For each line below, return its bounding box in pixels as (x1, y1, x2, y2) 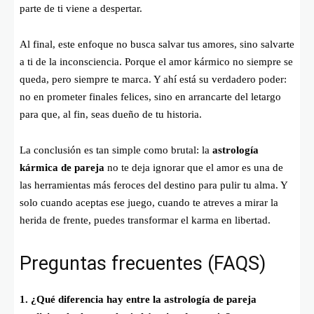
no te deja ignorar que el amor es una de (104, 162, 283, 174)
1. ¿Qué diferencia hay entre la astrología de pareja (20, 294, 257, 306)
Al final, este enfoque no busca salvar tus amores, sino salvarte (20, 39, 294, 50)
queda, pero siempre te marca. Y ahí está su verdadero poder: (20, 74, 287, 86)
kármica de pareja (20, 162, 104, 174)
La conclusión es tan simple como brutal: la (20, 144, 212, 156)
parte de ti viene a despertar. (20, 3, 142, 15)
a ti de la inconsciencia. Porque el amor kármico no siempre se (20, 56, 293, 68)
